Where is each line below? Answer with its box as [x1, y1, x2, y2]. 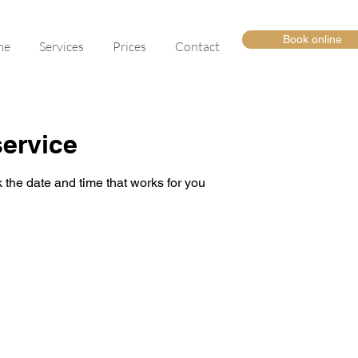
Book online [283, 33, 342, 46]
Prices [113, 38, 146, 54]
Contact [175, 38, 220, 54]
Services [39, 38, 84, 54]
